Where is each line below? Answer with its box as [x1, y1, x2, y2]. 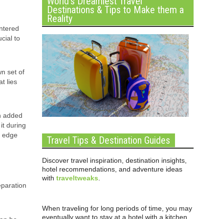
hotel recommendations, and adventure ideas [42, 165, 182, 173]
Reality [47, 13, 72, 24]
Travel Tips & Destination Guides [47, 134, 170, 146]
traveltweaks [56, 174, 98, 182]
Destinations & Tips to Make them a [47, 4, 184, 16]
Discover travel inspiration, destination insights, [42, 156, 187, 164]
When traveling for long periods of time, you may [42, 204, 192, 212]
